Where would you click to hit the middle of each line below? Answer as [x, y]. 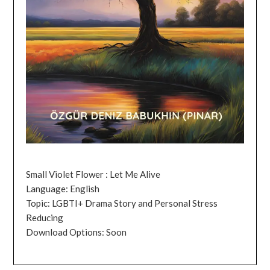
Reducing [45, 217]
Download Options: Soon [77, 232]
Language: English [63, 188]
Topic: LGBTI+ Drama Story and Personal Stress [122, 203]
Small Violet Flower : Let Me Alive [93, 174]
